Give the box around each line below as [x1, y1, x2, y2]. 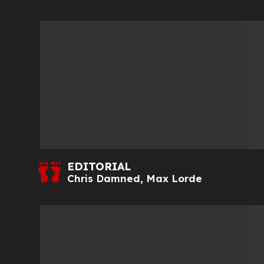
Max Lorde [146, 171, 202, 184]
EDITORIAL [67, 159, 131, 173]
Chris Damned [67, 171, 140, 184]
